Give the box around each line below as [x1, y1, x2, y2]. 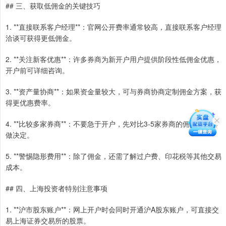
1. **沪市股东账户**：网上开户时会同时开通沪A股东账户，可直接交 [6, 204, 219, 215]
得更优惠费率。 [6, 97, 55, 108]
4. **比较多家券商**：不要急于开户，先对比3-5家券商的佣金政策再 [6, 119, 218, 129]
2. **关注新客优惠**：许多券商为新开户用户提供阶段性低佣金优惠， [6, 54, 221, 65]
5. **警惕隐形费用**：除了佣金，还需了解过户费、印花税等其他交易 [6, 151, 221, 161]
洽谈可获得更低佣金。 [6, 33, 76, 43]
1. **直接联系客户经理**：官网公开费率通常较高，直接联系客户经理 [6, 22, 221, 32]
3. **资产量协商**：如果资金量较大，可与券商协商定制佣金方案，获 [6, 86, 221, 97]
